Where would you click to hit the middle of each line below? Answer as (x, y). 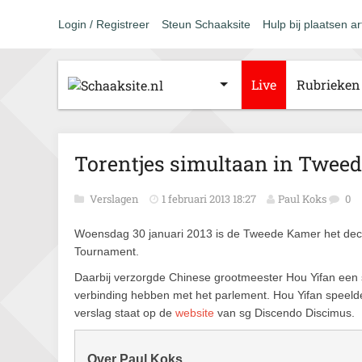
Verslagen (116, 199)
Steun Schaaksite (206, 24)
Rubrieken (328, 84)
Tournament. (107, 251)
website (195, 313)
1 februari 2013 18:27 (209, 199)
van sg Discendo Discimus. (284, 313)
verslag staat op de (125, 313)
